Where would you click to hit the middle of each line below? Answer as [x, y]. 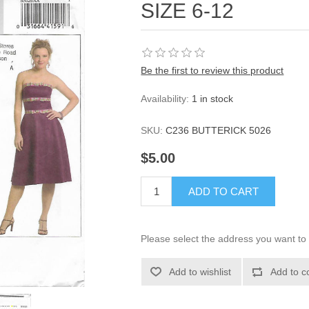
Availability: [165, 99]
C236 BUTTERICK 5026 [219, 130]
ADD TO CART [224, 192]
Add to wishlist [200, 272]
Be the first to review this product [212, 70]
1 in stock [213, 99]
